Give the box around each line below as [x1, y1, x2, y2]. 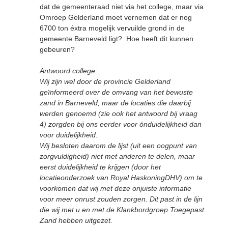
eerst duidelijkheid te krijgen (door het [40, 162, 161, 171]
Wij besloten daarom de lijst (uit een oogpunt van [40, 141, 197, 150]
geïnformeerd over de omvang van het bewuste [40, 88, 193, 96]
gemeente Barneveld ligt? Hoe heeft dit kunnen [40, 34, 193, 43]
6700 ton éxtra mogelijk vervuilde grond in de [40, 23, 185, 32]
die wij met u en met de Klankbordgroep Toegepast [40, 205, 204, 214]
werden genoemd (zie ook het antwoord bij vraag [40, 109, 197, 118]
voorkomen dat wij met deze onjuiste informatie [40, 184, 191, 192]
